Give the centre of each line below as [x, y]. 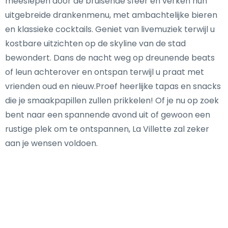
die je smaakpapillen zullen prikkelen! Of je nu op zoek [112, 100]
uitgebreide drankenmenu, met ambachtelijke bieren [111, 15]
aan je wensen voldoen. [51, 143]
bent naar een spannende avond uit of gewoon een [108, 115]
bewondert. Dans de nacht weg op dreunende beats [110, 58]
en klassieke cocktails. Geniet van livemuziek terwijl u [110, 29]
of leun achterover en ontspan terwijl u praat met [105, 72]
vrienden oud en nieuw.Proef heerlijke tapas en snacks [113, 86]
